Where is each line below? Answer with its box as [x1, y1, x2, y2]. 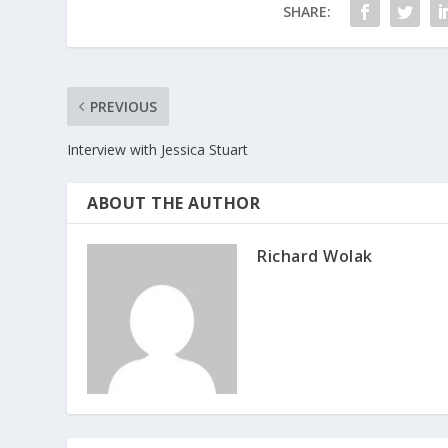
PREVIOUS [90, 96, 158, 116]
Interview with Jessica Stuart [67, 139, 249, 159]
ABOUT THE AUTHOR [87, 191, 261, 214]
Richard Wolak [257, 244, 373, 267]
